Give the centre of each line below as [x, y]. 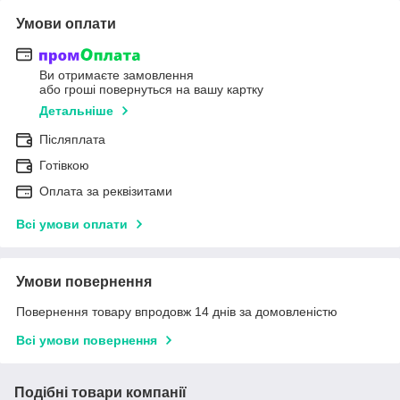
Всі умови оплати [72, 225]
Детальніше [76, 111]
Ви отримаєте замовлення [117, 75]
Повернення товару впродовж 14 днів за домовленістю [177, 312]
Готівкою [64, 166]
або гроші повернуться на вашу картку [151, 90]
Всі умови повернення [87, 341]
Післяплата [72, 140]
